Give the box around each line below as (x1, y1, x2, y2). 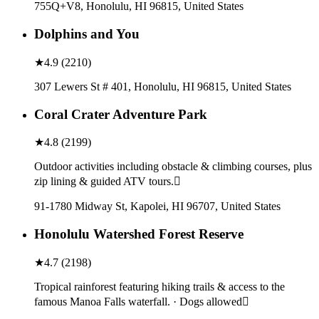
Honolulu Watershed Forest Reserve (34, 226, 244, 242)
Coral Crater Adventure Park (34, 106, 207, 122)
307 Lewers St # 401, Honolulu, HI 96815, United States (34, 80, 291, 93)
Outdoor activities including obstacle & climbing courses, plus (34, 160, 312, 173)
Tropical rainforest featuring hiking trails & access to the (34, 280, 285, 293)
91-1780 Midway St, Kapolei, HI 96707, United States (34, 200, 281, 213)
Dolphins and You (34, 26, 140, 42)
